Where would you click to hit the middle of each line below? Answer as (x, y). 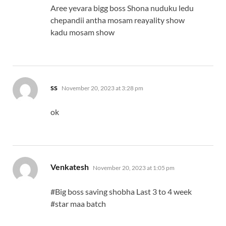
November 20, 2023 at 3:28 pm (102, 88)
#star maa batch (78, 204)
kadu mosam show (82, 32)
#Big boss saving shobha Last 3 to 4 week (121, 192)
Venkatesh (70, 167)
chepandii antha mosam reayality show (118, 20)
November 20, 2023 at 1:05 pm (134, 168)
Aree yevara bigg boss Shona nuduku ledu (122, 8)
